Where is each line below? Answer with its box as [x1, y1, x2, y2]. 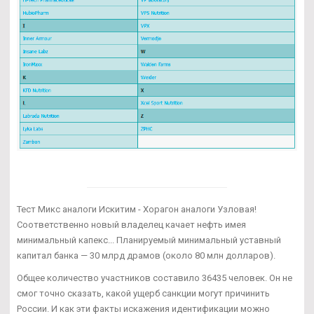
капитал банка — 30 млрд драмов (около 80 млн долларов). [17, 250, 275, 261]
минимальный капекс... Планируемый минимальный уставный [17, 234, 281, 245]
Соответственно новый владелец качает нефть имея [17, 219, 246, 230]
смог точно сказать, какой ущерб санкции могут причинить [17, 287, 270, 299]
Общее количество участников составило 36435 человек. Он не [17, 272, 292, 283]
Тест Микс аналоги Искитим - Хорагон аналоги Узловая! [17, 203, 257, 214]
